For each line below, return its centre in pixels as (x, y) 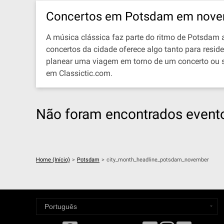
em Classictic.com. (79, 73)
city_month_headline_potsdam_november (158, 160)
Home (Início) (53, 160)
